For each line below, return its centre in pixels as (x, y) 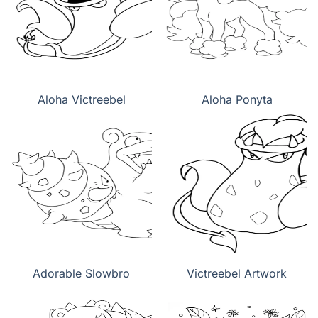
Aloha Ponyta (237, 100)
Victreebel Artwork (237, 274)
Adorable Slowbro (81, 274)
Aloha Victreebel (81, 100)
